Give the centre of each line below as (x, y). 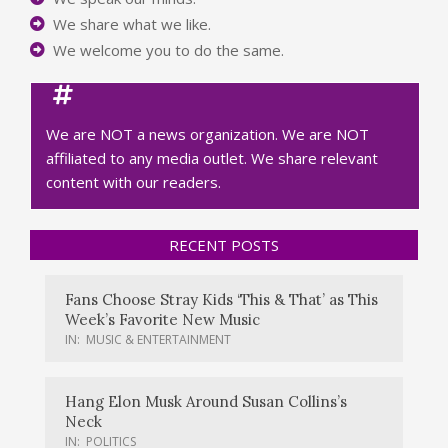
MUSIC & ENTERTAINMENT (158, 339)
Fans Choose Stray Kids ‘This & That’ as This (221, 299)
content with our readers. (133, 181)
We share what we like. (131, 23)
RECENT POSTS (224, 244)
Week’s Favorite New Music (162, 319)
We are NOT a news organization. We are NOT (207, 133)
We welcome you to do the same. (168, 49)
